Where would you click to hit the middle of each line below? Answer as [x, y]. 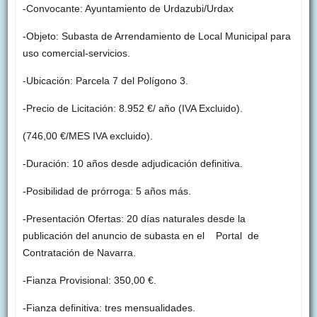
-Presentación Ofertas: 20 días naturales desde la [134, 219]
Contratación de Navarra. [79, 253]
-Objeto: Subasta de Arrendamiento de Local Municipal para [156, 36]
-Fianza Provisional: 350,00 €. [89, 281]
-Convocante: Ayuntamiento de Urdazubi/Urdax [128, 9]
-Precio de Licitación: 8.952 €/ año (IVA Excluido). [132, 109]
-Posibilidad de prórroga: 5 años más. [106, 191]
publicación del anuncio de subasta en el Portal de [140, 236]
